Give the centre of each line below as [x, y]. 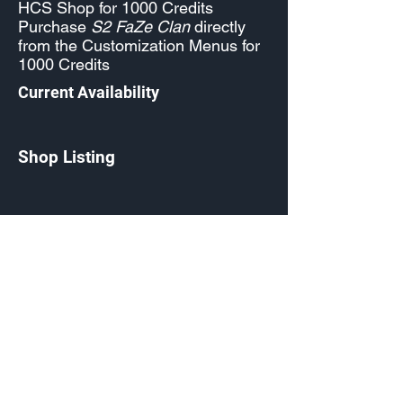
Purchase [54, 27]
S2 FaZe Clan [140, 27]
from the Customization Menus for [139, 45]
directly [218, 27]
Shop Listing [67, 157]
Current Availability [89, 92]
